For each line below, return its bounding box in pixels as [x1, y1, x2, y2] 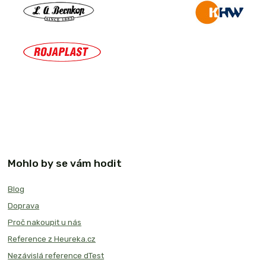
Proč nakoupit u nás [8, 217, 82, 227]
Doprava [8, 201, 40, 210]
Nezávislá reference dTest [8, 251, 104, 260]
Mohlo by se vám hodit [8, 157, 122, 169]
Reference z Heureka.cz [8, 234, 96, 243]
